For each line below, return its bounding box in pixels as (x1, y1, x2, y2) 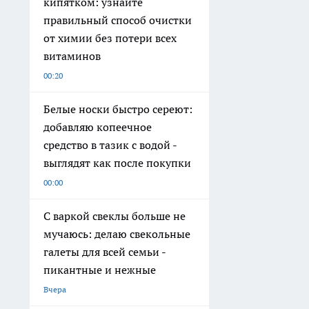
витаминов (43, 49, 101, 63)
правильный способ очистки (43, 13, 192, 27)
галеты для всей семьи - (43, 245, 166, 259)
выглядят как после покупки (43, 156, 191, 170)
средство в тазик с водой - (43, 138, 177, 152)
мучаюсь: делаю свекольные (43, 227, 190, 241)
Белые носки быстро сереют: (43, 102, 192, 116)
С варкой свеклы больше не (43, 209, 186, 223)
